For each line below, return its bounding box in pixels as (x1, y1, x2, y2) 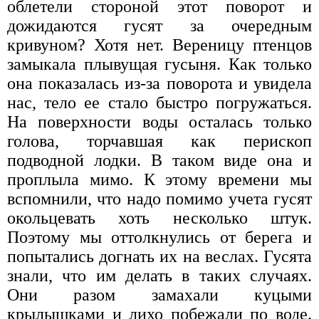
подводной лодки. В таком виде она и (7, 151, 312, 170)
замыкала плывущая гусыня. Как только (7, 55, 312, 74)
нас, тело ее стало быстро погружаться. (7, 93, 312, 113)
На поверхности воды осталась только (7, 113, 312, 132)
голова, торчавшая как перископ (7, 132, 312, 151)
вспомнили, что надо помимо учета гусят (7, 189, 312, 209)
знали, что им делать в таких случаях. (7, 266, 312, 286)
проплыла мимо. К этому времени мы (7, 170, 312, 189)
